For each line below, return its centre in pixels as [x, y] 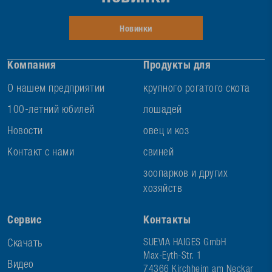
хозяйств [163, 189]
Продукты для [177, 66]
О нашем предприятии [56, 89]
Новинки [136, 29]
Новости [25, 132]
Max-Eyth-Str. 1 [173, 257]
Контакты [167, 221]
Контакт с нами [41, 153]
